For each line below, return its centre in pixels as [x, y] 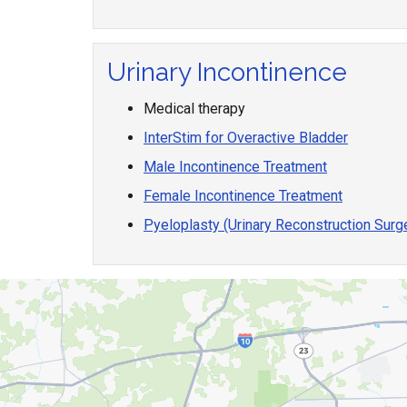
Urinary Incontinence [227, 72]
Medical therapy [194, 109]
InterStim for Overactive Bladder [246, 138]
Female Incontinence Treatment [243, 196]
